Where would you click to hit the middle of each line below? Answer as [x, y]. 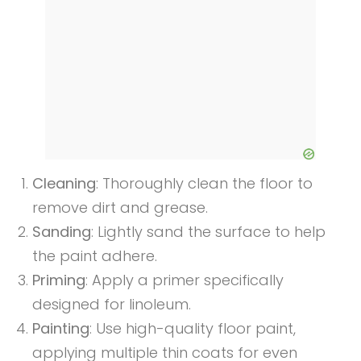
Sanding [62, 232]
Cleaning [64, 184]
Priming [59, 280]
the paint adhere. [95, 256]
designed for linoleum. [112, 305]
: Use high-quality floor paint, [193, 329]
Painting [61, 329]
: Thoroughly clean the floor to [204, 184]
